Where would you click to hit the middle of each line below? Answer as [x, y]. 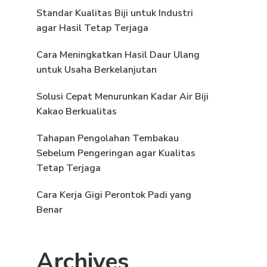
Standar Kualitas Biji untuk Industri [115, 13]
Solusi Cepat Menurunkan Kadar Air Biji [122, 97]
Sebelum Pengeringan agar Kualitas [116, 153]
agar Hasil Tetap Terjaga [92, 28]
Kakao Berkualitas [77, 112]
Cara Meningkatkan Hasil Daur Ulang [118, 55]
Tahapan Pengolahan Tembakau [108, 139]
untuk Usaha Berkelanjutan [97, 70]
